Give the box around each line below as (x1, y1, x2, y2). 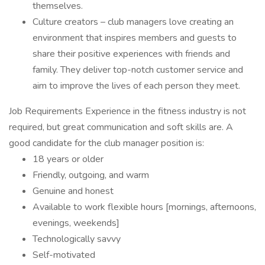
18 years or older (33, 153, 104, 166)
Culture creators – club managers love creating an (33, 15, 234, 28)
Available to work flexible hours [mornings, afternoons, (33, 201, 256, 214)
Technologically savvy (33, 232, 121, 245)
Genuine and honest (33, 185, 114, 198)
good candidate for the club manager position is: (9, 137, 204, 150)
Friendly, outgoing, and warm (33, 169, 149, 182)
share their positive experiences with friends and (33, 47, 230, 60)
